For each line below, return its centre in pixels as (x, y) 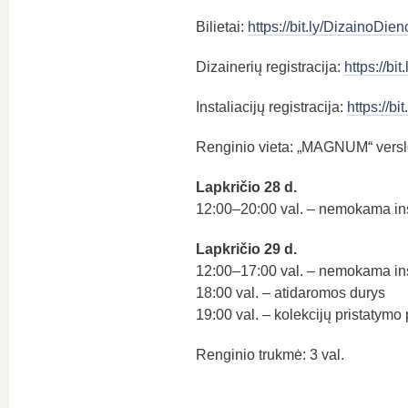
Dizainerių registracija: (270, 67)
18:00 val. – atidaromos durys (290, 293)
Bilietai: (221, 27)
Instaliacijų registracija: (271, 107)
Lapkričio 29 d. (246, 249)
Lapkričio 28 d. (246, 187)
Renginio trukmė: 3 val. (270, 355)
